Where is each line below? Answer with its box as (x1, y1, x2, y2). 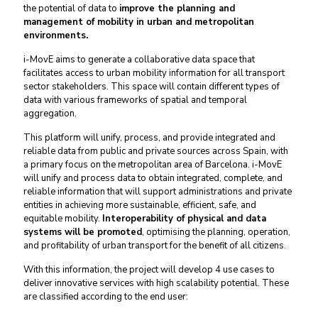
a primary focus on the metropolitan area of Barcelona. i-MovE (23, 158, 282, 171)
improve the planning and (119, 2, 235, 15)
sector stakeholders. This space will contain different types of (23, 80, 280, 93)
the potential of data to (23, 2, 119, 15)
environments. (23, 29, 88, 42)
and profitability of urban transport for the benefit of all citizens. (23, 239, 286, 252)
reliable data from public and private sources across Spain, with (23, 145, 288, 158)
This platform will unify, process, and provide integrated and (23, 131, 275, 144)
